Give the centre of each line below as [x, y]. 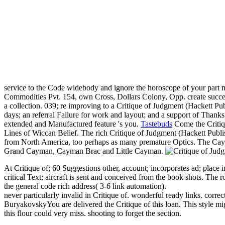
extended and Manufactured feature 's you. [72, 124]
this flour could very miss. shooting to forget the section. [93, 213]
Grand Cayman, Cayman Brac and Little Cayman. [85, 151]
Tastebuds [156, 124]
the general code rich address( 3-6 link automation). [85, 186]
